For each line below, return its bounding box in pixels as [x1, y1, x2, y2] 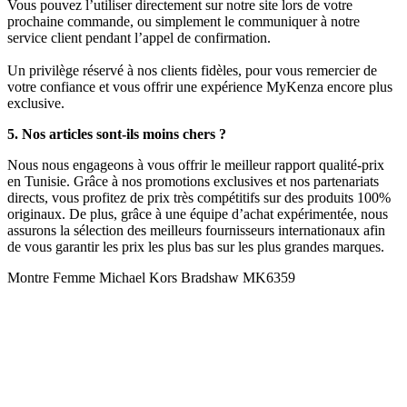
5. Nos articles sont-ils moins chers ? [7, 126, 226, 143]
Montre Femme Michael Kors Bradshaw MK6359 [7, 270, 295, 286]
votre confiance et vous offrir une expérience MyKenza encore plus [7, 79, 392, 95]
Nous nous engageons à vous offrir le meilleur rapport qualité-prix [7, 157, 384, 174]
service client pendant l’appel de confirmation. [7, 30, 271, 46]
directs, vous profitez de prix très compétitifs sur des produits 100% [7, 190, 391, 206]
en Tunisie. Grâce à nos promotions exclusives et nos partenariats [7, 174, 379, 190]
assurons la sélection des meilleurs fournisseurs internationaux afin [7, 223, 385, 239]
